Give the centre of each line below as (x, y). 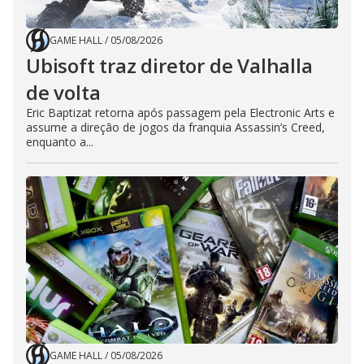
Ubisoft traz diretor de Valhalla (169, 65)
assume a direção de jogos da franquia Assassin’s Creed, (175, 127)
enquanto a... (60, 142)
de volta (63, 92)
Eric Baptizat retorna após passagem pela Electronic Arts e (180, 113)
